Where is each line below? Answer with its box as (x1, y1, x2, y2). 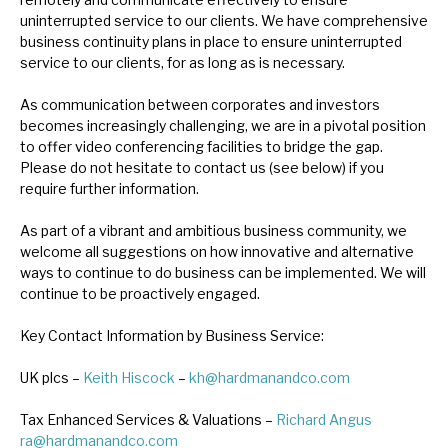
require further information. (20, 179, 199, 197)
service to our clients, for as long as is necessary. (20, 53, 345, 71)
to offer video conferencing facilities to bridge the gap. (20, 137, 383, 155)
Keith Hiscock (83, 368, 175, 386)
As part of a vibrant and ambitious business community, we (20, 221, 407, 239)
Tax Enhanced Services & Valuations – (20, 410, 276, 428)
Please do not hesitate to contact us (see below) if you (20, 158, 384, 176)
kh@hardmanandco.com (189, 368, 350, 386)
